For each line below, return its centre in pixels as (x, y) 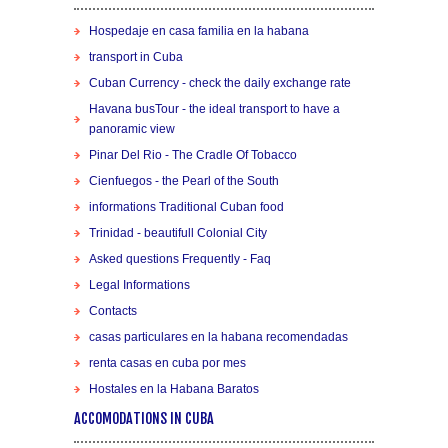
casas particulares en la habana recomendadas (218, 337)
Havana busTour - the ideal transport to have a (214, 109)
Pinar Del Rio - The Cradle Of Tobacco (193, 155)
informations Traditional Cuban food (186, 207)
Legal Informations (139, 285)
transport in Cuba (136, 57)
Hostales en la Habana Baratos (174, 389)
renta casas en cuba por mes (167, 363)
